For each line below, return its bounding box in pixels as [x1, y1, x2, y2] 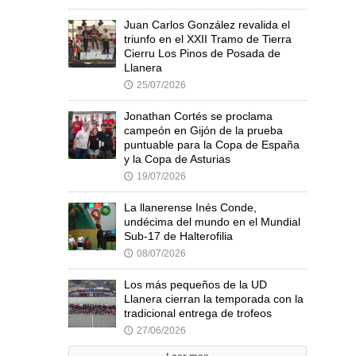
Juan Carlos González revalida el [124, 18, 290, 32]
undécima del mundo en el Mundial [124, 215, 300, 229]
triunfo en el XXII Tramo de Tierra [124, 33, 292, 46]
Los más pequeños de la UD [124, 278, 267, 292]
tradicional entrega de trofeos [124, 307, 272, 320]
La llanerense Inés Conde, [124, 201, 257, 215]
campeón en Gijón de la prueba [124, 124, 283, 137]
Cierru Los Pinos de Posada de [124, 47, 281, 60]
